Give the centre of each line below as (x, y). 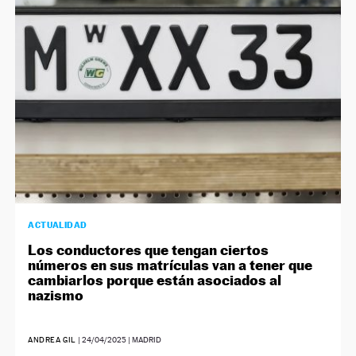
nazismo (56, 295)
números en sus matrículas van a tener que (170, 265)
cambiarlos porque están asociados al (155, 280)
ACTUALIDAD (58, 224)
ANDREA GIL (52, 339)
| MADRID (143, 339)
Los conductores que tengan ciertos (149, 250)
